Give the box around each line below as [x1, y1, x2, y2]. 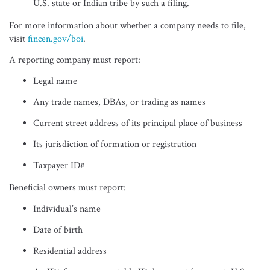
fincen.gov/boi [28, 33, 83, 45]
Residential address [33, 245, 107, 257]
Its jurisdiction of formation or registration [33, 138, 196, 151]
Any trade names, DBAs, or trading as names [33, 96, 206, 108]
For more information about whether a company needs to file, [9, 19, 246, 32]
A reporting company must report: [9, 54, 140, 66]
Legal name [33, 75, 77, 87]
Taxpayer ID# [33, 159, 84, 172]
